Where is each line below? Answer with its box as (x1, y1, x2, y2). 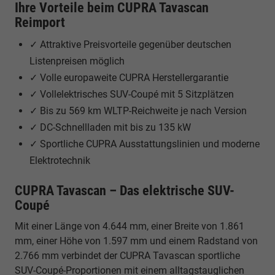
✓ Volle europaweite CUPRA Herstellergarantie (29, 71, 228, 83)
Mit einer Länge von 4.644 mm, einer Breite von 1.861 (15, 220, 244, 232)
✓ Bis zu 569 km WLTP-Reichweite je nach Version (29, 104, 247, 117)
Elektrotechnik (29, 154, 90, 166)
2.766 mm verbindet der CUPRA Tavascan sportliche (15, 249, 240, 261)
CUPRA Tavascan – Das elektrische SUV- (15, 182, 234, 198)
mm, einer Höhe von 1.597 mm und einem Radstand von (15, 234, 258, 247)
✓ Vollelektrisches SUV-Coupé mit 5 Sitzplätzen (29, 88, 234, 100)
